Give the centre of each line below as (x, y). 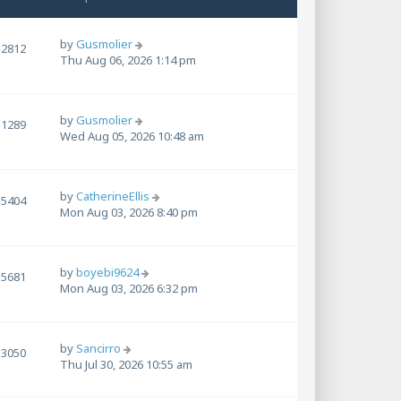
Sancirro (98, 348)
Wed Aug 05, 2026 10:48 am (132, 136)
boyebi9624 (107, 272)
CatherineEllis (113, 196)
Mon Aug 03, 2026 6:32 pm (129, 288)
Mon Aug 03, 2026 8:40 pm (129, 212)
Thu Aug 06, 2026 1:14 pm (128, 60)
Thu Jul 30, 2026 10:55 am (126, 364)
